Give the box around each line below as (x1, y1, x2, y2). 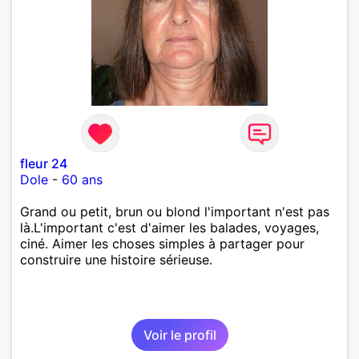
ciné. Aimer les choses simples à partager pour (20, 235, 305, 252)
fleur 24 (20, 155, 67, 171)
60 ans (62, 171, 103, 188)
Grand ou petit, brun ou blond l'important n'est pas (20, 203, 329, 220)
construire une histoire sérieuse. (20, 251, 212, 268)
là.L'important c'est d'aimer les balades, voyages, (20, 219, 319, 236)
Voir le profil (143, 326, 216, 343)
